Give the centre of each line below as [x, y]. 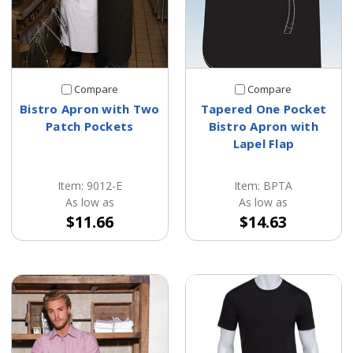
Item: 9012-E [89, 185]
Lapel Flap [263, 143]
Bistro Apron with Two [90, 108]
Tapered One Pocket [263, 108]
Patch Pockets [90, 126]
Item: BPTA [264, 185]
